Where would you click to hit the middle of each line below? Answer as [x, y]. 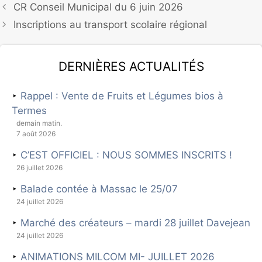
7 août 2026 [36, 133]
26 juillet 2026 [39, 167]
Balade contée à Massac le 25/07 [99, 189]
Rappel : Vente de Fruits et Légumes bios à [122, 96]
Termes [29, 110]
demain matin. [39, 123]
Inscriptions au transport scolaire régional [111, 24]
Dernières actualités [131, 64]
